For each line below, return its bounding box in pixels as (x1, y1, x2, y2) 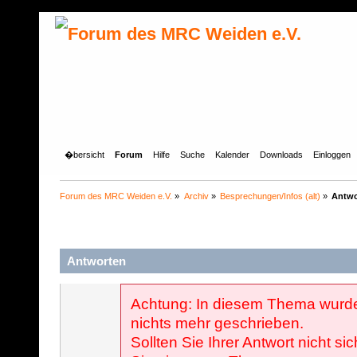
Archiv (183, 190, 209, 201)
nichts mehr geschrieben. (131, 314, 304, 332)
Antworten (67, 253, 126, 268)
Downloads (260, 149, 304, 159)
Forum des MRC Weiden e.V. (60, 190, 173, 201)
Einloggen (313, 149, 351, 159)
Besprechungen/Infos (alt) (219, 190, 320, 201)
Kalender (215, 149, 250, 159)
